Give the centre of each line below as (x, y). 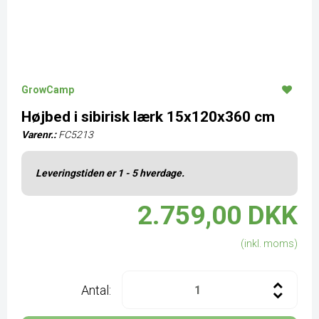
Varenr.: (39, 135)
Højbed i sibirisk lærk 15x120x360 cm (148, 117)
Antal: (96, 290)
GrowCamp (48, 90)
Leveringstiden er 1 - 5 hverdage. (111, 173)
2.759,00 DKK (218, 215)
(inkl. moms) (269, 244)
